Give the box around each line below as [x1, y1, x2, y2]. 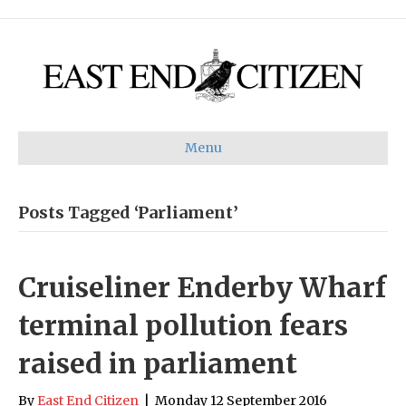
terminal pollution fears [18, 307, 348, 343]
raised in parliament [18, 345, 297, 381]
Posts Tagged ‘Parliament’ [18, 201, 238, 223]
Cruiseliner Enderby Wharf [18, 269, 386, 304]
